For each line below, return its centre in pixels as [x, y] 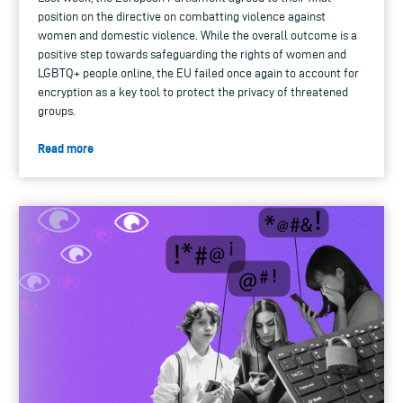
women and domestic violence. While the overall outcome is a [197, 36]
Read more [66, 149]
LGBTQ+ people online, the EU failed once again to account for [198, 74]
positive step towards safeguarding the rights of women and [192, 55]
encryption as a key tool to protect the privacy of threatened [193, 93]
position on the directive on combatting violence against [182, 17]
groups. [57, 112]
